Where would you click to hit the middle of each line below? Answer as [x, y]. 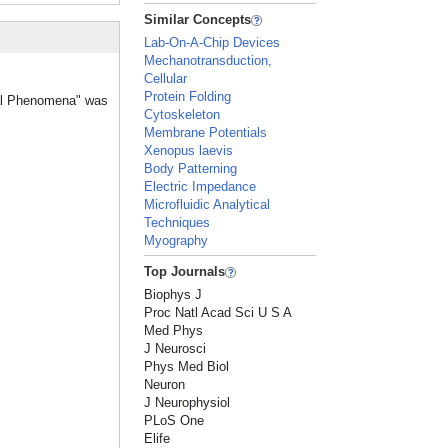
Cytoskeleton [182, 114]
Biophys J [173, 294]
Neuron [165, 384]
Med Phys [174, 330]
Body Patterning [191, 168]
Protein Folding [188, 96]
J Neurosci [175, 348]
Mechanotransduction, [208, 60]
